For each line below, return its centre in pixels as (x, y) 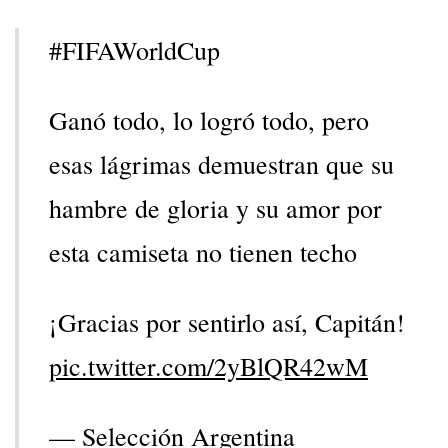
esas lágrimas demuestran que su (221, 163)
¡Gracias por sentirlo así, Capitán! (227, 321)
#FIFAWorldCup (134, 49)
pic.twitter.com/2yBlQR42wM (208, 365)
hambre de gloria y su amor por (215, 207)
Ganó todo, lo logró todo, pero (209, 119)
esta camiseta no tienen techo (203, 251)
